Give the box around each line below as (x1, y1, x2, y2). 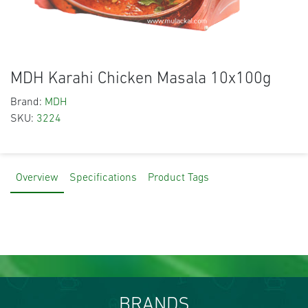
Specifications (69, 173, 137, 184)
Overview (16, 173, 58, 184)
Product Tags (148, 173, 209, 184)
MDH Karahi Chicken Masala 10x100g (10, 71, 272, 88)
